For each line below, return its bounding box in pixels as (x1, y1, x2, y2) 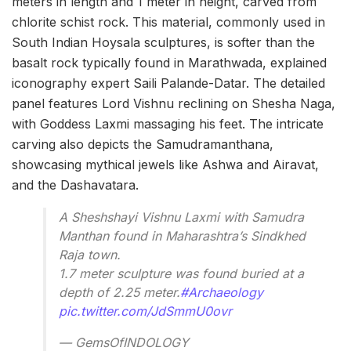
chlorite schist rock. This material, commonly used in (12, 14, 325, 31)
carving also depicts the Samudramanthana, (12, 136, 273, 153)
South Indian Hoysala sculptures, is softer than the (12, 34, 315, 51)
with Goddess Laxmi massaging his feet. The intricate (12, 116, 324, 132)
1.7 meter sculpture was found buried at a (59, 266, 304, 282)
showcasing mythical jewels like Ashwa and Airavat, (12, 157, 319, 173)
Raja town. (59, 247, 121, 263)
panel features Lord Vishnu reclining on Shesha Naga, (12, 96, 335, 112)
